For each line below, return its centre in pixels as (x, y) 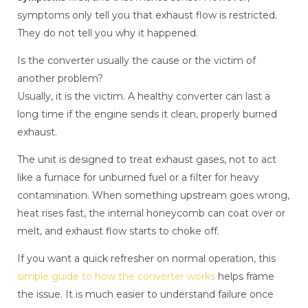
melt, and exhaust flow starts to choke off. (118, 231)
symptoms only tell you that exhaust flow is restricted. (147, 15)
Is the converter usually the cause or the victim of (136, 61)
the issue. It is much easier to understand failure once (145, 295)
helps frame (245, 277)
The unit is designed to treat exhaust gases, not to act (147, 160)
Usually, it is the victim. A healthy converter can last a (144, 97)
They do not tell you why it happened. (108, 33)
